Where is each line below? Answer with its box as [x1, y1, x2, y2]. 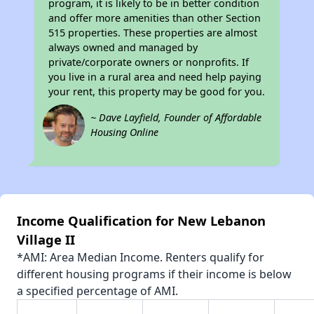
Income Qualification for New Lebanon [17, 212, 266, 230]
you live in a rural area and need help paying [48, 70, 262, 84]
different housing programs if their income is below [17, 266, 292, 282]
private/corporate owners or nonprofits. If [48, 55, 250, 69]
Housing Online [90, 125, 159, 139]
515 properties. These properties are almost [48, 26, 258, 40]
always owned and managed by [48, 41, 198, 55]
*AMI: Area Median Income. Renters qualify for [17, 250, 264, 266]
